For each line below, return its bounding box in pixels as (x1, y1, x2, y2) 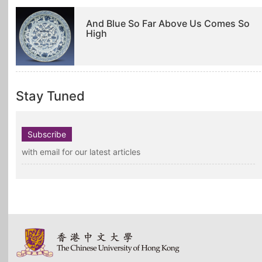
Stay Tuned (16, 88, 85, 104)
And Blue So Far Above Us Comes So (86, 18, 250, 29)
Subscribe (27, 129, 66, 139)
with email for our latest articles (22, 147, 140, 157)
